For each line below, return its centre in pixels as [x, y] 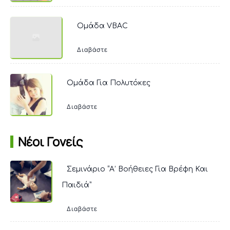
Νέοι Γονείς [50, 141]
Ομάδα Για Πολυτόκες [109, 83]
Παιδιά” [76, 185]
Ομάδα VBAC [102, 26]
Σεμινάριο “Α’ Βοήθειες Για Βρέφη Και [137, 169]
